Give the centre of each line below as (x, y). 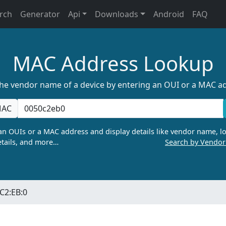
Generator (40, 14)
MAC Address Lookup (113, 63)
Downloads (117, 14)
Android (169, 14)
